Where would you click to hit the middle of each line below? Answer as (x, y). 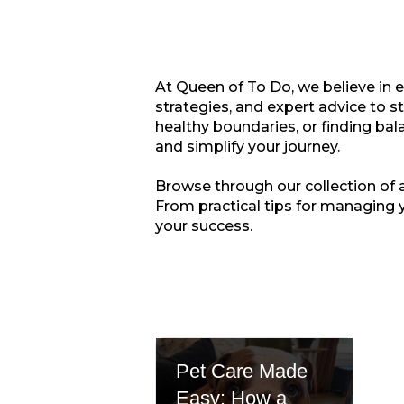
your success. (204, 225)
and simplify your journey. (248, 146)
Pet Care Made (242, 372)
